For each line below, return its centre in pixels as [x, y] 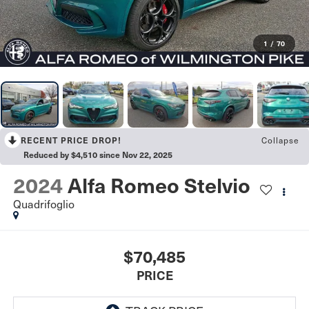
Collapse [280, 140]
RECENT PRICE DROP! [71, 140]
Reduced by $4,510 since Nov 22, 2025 [98, 155]
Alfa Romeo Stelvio [159, 185]
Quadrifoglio [43, 204]
